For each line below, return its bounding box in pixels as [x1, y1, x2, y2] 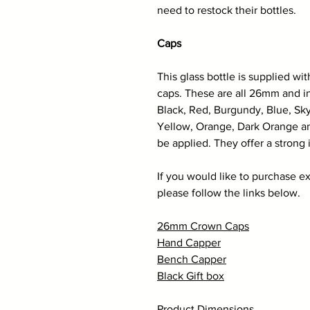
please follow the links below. [157, 187, 300, 199]
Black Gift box [157, 270, 224, 282]
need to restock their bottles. [157, 4, 296, 16]
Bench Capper [157, 253, 226, 265]
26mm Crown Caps [157, 220, 249, 232]
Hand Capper [157, 237, 221, 248]
